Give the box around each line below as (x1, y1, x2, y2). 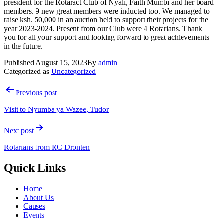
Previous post (16, 89, 57, 97)
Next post (4, 127, 34, 135)
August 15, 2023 (36, 58, 87, 67)
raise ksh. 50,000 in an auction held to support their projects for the (4, 16, 208, 24)
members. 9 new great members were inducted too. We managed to (4, 7, 210, 16)
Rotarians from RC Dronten (4, 143, 90, 152)
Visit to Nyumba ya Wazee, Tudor (4, 105, 109, 114)
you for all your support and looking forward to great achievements (4, 33, 209, 42)
